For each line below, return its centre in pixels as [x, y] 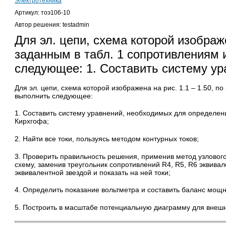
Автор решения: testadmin [52, 24]
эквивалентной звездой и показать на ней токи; [93, 172]
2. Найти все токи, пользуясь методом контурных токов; [107, 139]
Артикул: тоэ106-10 [42, 12]
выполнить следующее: [54, 96]
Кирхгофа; [32, 121]
